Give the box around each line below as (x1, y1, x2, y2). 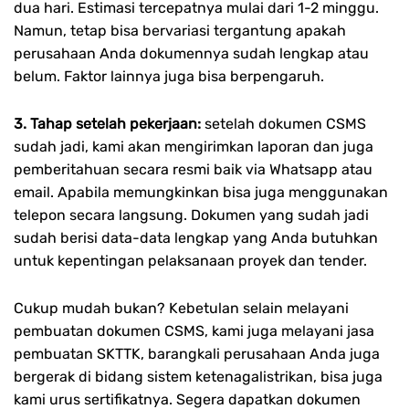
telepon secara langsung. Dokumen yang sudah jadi (14, 206, 369, 225)
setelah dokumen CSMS (201, 115, 366, 133)
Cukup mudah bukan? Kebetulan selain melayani (14, 299, 349, 318)
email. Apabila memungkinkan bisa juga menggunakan (14, 184, 388, 202)
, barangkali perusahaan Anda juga (141, 345, 380, 363)
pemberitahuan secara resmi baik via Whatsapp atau (14, 161, 372, 179)
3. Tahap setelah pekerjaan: (14, 115, 201, 133)
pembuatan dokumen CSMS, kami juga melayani (14, 322, 343, 341)
